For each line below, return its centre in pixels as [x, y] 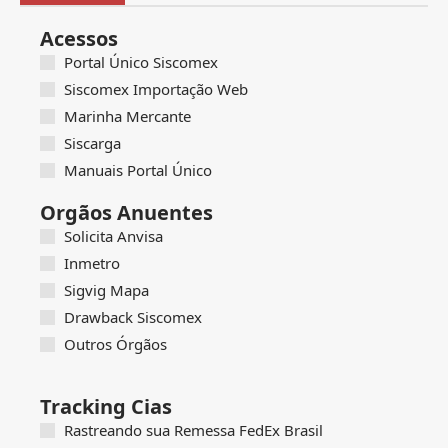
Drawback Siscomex [132, 317]
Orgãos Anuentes [126, 213]
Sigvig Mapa [106, 290]
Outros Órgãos [115, 344]
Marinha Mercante [127, 116]
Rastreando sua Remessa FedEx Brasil [193, 430]
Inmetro [91, 263]
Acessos [79, 39]
